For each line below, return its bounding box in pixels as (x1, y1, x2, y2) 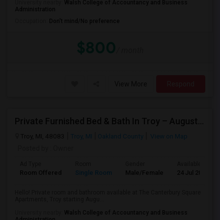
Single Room (75, 169, 112, 176)
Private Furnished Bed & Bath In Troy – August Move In (198, 116, 204, 126)
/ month (116, 46, 144, 55)
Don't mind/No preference (49, 18, 120, 25)
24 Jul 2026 (177, 169, 209, 176)
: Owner (49, 144, 74, 152)
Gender (125, 161, 145, 167)
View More (114, 80, 147, 88)
